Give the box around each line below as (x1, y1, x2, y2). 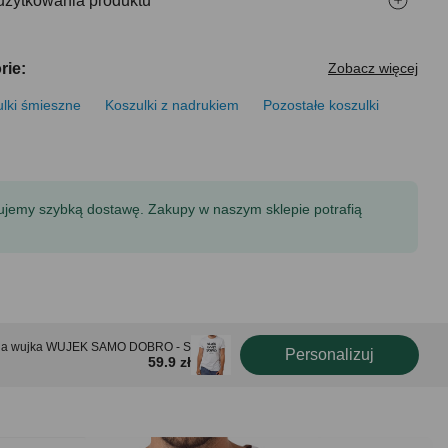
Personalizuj (285, 346, 374, 363)
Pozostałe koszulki (263, 97, 380, 113)
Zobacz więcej (328, 60, 418, 76)
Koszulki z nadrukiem (105, 97, 240, 113)
